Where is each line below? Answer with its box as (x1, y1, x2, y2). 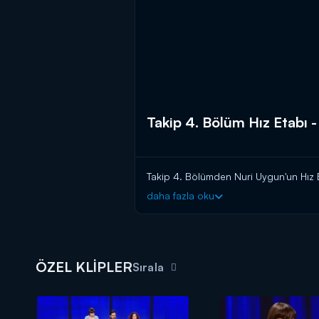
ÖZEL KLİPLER (36, 258, 132, 276)
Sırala (132, 260, 164, 275)
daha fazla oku (147, 189, 214, 202)
